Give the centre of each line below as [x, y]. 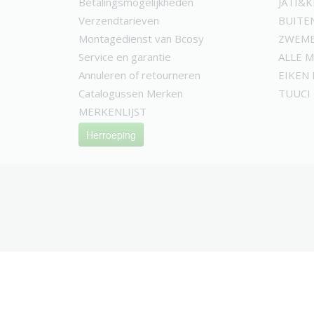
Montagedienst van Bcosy [141, 39]
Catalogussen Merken [131, 93]
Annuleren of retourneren [139, 75]
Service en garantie [125, 57]
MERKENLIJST [112, 111]
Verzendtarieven [119, 20]
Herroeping [111, 135]
